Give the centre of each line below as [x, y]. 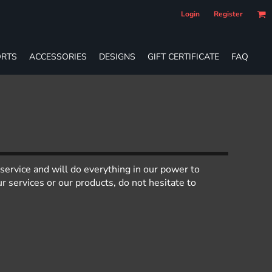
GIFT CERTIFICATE [183, 56]
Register [228, 14]
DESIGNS [117, 56]
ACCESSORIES [58, 56]
